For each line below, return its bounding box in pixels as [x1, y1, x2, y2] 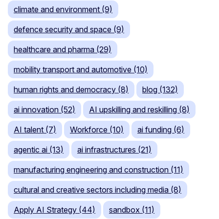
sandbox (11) [109, 204, 154, 215]
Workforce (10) [70, 124, 124, 134]
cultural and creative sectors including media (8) [14, 184, 181, 195]
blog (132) [142, 84, 178, 94]
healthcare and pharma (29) [14, 44, 111, 54]
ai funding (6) [137, 124, 184, 134]
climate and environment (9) [14, 4, 112, 14]
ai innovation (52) [14, 104, 75, 114]
